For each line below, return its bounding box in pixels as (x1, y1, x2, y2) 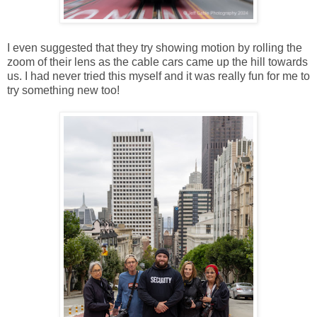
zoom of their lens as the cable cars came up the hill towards (7, 55, 308, 68)
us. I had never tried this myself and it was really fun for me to (7, 69, 310, 82)
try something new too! (7, 83, 120, 96)
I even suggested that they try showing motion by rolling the (7, 41, 302, 54)
